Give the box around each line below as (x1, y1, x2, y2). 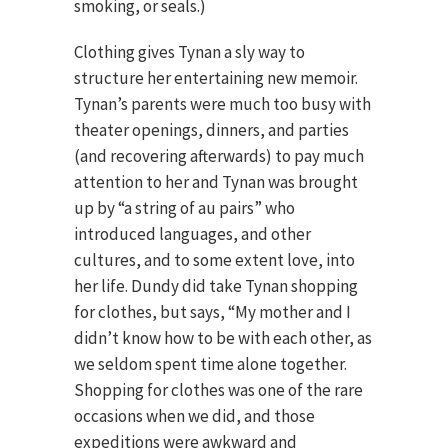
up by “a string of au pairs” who (74, 197, 295, 219)
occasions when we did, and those (74, 405, 315, 427)
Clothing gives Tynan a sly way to (74, 41, 305, 63)
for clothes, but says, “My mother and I (74, 301, 351, 323)
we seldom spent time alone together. (74, 353, 347, 375)
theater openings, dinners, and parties (74, 119, 349, 141)
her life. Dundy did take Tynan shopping (74, 275, 358, 297)
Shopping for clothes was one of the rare (74, 379, 363, 401)
